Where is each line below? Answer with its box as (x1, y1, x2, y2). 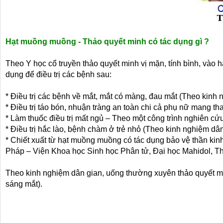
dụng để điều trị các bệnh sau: (5, 70, 111, 79)
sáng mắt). (5, 180, 42, 188)
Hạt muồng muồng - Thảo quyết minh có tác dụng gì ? (5, 37, 209, 46)
